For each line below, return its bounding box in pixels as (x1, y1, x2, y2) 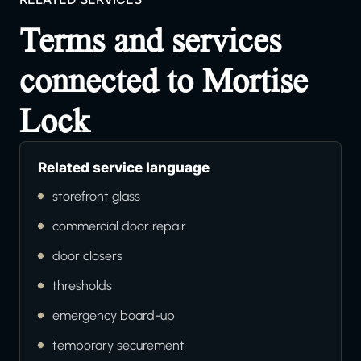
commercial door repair (52, 218, 186, 234)
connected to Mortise (19, 61, 308, 101)
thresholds (52, 278, 112, 294)
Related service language (38, 159, 210, 176)
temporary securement (52, 338, 185, 354)
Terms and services (19, 21, 281, 60)
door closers (52, 248, 122, 264)
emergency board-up (52, 308, 175, 324)
